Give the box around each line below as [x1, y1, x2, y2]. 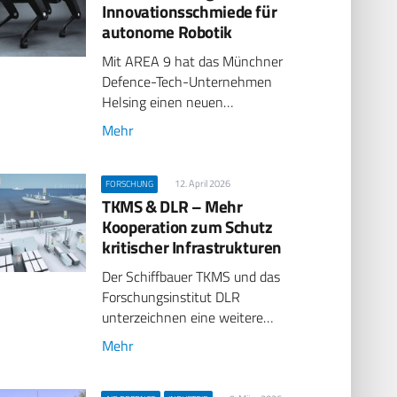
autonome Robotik [102, 18, 232, 44]
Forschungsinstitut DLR [102, 286, 241, 308]
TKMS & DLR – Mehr [102, 192, 243, 219]
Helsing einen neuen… [102, 91, 234, 113]
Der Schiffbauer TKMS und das [102, 266, 281, 288]
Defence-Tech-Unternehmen [102, 71, 273, 93]
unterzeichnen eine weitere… [102, 307, 274, 329]
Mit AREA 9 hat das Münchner [102, 51, 284, 73]
